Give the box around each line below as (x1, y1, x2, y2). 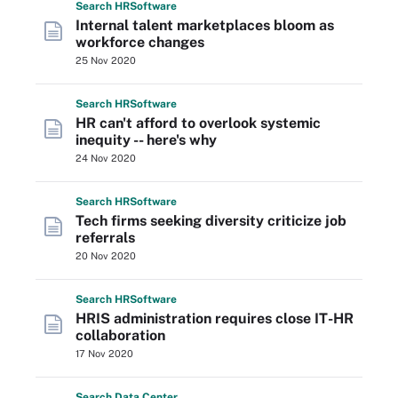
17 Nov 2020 (76, 348, 133, 359)
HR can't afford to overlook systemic (76, 115, 321, 131)
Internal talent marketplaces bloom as (76, 17, 334, 34)
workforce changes (76, 34, 204, 51)
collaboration (76, 327, 165, 344)
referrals (76, 229, 135, 246)
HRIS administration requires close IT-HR (76, 310, 354, 327)
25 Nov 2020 (76, 55, 136, 66)
